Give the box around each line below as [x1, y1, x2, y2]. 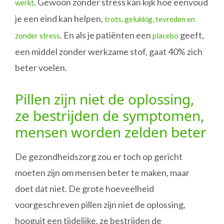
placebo [152, 31, 178, 40]
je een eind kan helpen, [15, 13, 104, 24]
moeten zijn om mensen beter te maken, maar [15, 167, 189, 178]
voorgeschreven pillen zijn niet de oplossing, [15, 199, 185, 210]
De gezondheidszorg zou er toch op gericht [15, 151, 182, 162]
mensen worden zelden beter [15, 122, 206, 141]
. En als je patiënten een [60, 29, 152, 40]
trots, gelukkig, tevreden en [104, 14, 195, 23]
